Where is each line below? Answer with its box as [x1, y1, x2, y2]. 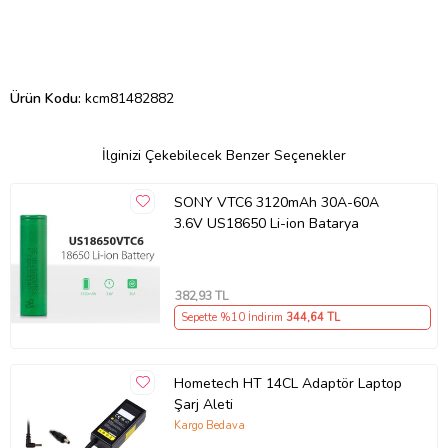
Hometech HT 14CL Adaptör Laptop [173, 374, 402, 394]
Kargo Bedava [173, 417, 245, 433]
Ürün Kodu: [10, 88, 85, 108]
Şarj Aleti [173, 395, 233, 415]
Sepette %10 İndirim [180, 310, 286, 326]
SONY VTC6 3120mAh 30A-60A [173, 193, 379, 213]
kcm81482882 [85, 88, 174, 108]
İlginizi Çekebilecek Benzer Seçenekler [102, 145, 346, 165]
